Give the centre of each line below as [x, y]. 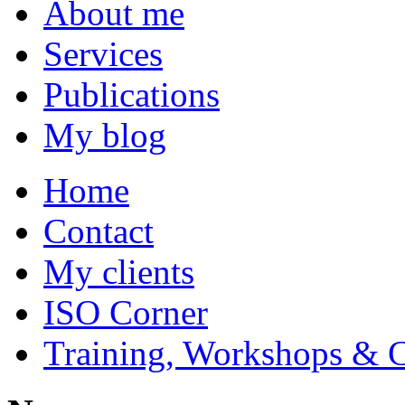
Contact [99, 231]
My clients [119, 272]
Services [103, 54]
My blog [105, 136]
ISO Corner [126, 313]
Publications [132, 95]
